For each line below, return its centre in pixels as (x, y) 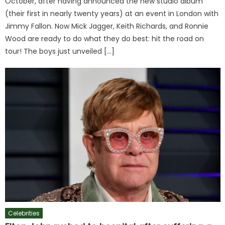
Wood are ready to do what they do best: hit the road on (105, 38)
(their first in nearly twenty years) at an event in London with (112, 13)
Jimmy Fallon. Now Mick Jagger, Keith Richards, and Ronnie (107, 26)
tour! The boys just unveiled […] (60, 51)
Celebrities (24, 213)
